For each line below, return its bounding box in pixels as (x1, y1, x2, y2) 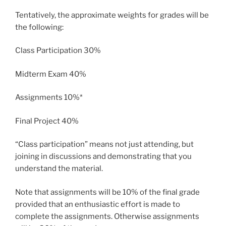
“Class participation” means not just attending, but (15, 140, 194, 149)
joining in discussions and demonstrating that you (15, 152, 192, 161)
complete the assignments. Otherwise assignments (15, 211, 199, 221)
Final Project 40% (15, 116, 79, 126)
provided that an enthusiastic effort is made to (15, 199, 180, 209)
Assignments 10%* (15, 93, 83, 102)
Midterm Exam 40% (15, 69, 86, 79)
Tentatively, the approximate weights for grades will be (15, 10, 209, 20)
